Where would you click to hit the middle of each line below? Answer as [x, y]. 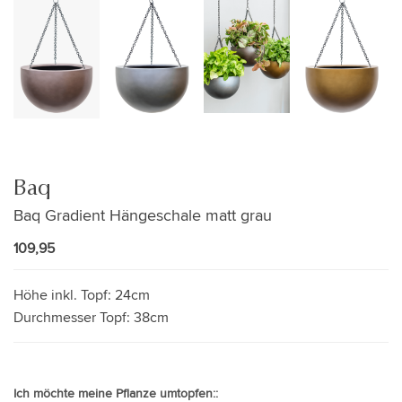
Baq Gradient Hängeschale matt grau [143, 214]
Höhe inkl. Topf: [64, 294]
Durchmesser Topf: [74, 317]
